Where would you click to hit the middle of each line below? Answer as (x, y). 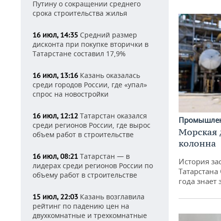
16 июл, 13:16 (55, 75)
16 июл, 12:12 (55, 116)
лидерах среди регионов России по (93, 166)
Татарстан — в (104, 156)
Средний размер (108, 35)
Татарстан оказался (112, 116)
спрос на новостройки (71, 94)
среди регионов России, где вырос (92, 125)
